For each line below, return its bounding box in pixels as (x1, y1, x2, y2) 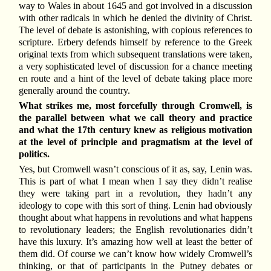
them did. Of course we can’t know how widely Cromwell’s (18, 249, 253, 260)
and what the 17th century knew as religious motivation (18, 125, 253, 135)
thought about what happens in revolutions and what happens (18, 212, 253, 223)
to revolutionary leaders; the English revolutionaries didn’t (18, 224, 253, 235)
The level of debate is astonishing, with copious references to (18, 24, 253, 35)
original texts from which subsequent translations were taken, (18, 48, 253, 59)
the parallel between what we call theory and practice (18, 113, 253, 123)
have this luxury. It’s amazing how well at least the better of (18, 237, 253, 247)
